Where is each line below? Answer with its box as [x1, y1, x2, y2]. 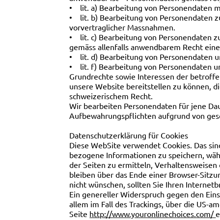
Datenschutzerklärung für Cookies [69, 130, 189, 140]
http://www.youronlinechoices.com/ [89, 209, 216, 219]
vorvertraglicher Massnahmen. [69, 22, 176, 32]
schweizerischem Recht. [69, 91, 153, 101]
